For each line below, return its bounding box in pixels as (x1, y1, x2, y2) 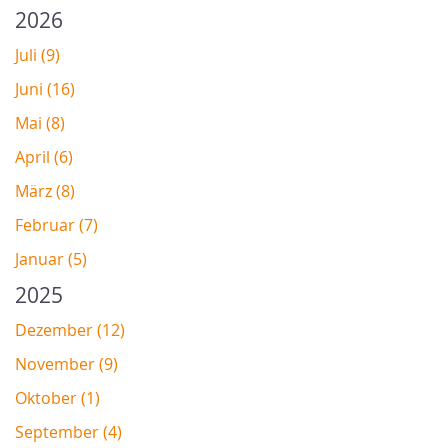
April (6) (15, 146, 73, 169)
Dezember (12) (15, 319, 125, 342)
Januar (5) (15, 248, 87, 271)
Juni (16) (15, 78, 75, 101)
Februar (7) (15, 214, 98, 237)
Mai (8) (15, 112, 65, 135)
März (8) (15, 180, 75, 203)
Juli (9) (15, 44, 60, 67)
